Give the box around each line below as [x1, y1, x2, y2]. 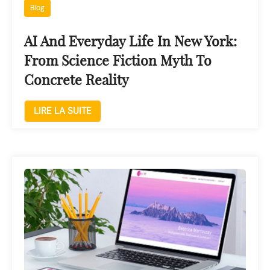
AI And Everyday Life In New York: [24, 36, 237, 49]
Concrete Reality [24, 74, 129, 88]
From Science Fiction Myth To [24, 55, 212, 69]
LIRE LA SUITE [34, 107, 92, 116]
